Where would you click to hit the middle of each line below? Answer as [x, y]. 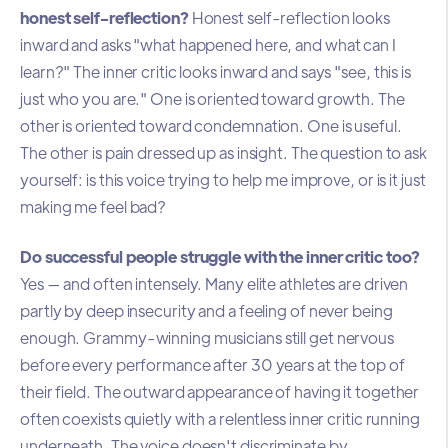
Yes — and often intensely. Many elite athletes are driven [214, 283]
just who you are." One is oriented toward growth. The [212, 99]
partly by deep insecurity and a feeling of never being [206, 310]
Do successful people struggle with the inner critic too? [220, 256]
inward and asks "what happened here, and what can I [208, 45]
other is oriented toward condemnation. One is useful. [211, 126]
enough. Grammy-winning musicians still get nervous [207, 337]
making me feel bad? [93, 207]
